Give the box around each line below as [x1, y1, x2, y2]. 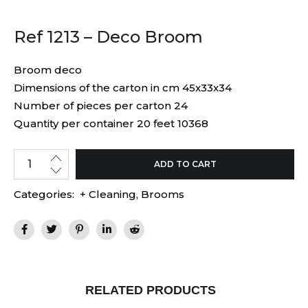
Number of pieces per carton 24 [14, 99, 188, 113]
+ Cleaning [80, 188, 136, 201]
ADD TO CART [153, 159, 217, 170]
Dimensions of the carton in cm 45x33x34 [14, 81, 232, 95]
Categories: [14, 188, 74, 201]
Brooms [141, 188, 184, 201]
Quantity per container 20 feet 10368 [14, 117, 208, 131]
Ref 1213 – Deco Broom [14, 27, 203, 47]
